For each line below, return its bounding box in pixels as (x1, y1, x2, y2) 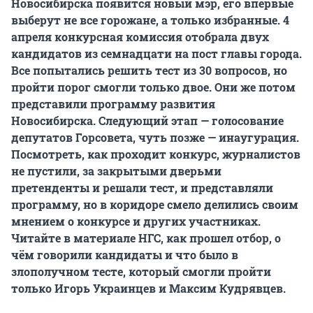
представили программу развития (11, 96, 215, 112)
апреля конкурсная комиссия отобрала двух (11, 29, 269, 45)
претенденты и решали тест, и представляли (11, 180, 273, 196)
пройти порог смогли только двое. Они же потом (11, 80, 296, 95)
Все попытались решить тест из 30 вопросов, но (11, 63, 287, 78)
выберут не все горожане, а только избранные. (11, 13, 283, 28)
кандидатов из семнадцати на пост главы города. (11, 46, 302, 61)
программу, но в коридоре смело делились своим (11, 197, 298, 212)
